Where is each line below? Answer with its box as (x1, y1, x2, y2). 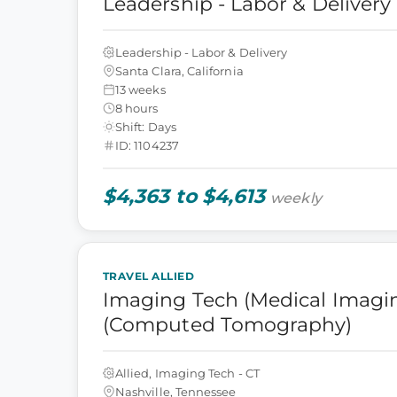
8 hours (115, 100, 159, 115)
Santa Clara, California (115, 63, 244, 78)
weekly (270, 190, 322, 206)
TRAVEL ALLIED (103, 269, 195, 283)
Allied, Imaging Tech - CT (115, 365, 260, 380)
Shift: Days (115, 119, 176, 134)
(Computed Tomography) (103, 313, 353, 337)
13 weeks (115, 82, 166, 97)
